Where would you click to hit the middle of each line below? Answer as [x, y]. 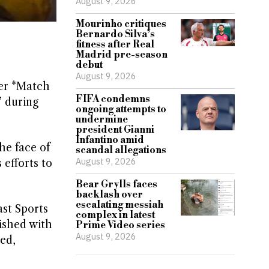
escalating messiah [119, 205]
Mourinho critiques [121, 24]
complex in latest [115, 215]
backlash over [109, 195]
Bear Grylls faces [116, 184]
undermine [102, 119]
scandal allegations [121, 150]
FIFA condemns [113, 99]
